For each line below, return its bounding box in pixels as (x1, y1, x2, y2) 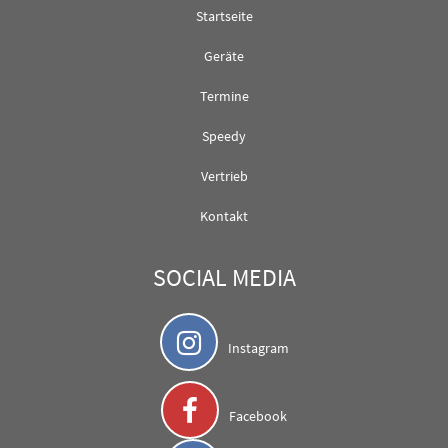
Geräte (204, 46, 244, 65)
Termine (199, 86, 249, 105)
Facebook (229, 406, 287, 425)
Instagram (227, 338, 289, 357)
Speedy (202, 126, 246, 145)
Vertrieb (200, 166, 248, 185)
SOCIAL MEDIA (152, 261, 296, 293)
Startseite (195, 6, 253, 25)
